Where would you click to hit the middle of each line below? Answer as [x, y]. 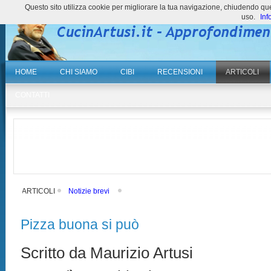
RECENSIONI [180, 72]
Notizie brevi [89, 191]
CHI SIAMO [79, 72]
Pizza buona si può [80, 224]
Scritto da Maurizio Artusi [109, 253]
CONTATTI [33, 95]
